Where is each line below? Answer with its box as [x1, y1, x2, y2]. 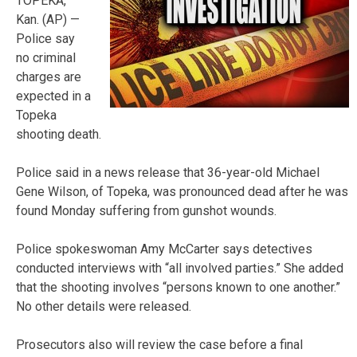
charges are [16, 69, 81, 84]
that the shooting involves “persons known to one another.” [16, 279, 340, 295]
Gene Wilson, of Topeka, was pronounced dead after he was [16, 183, 348, 199]
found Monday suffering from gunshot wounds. [16, 202, 277, 218]
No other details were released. [16, 298, 191, 314]
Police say [16, 30, 75, 46]
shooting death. [16, 126, 101, 142]
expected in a [16, 88, 91, 104]
